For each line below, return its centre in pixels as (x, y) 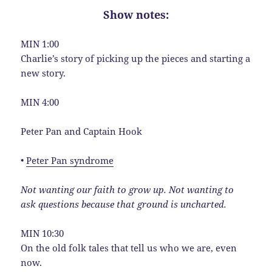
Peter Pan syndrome (70, 161)
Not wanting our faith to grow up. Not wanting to (127, 190)
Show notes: (136, 15)
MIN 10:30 (42, 233)
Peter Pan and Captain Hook (82, 131)
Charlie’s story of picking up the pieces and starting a (136, 59)
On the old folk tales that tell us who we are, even (129, 248)
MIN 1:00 (40, 44)
